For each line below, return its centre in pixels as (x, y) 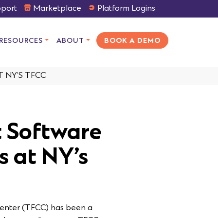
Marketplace (57, 9)
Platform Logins (126, 9)
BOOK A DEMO (132, 41)
